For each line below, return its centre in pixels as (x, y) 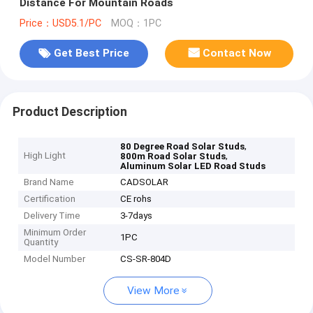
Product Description (70, 111)
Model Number (55, 259)
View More (153, 291)
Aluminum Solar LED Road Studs (193, 166)
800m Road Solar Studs (173, 156)
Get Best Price (91, 53)
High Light (45, 156)
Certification (50, 199)
